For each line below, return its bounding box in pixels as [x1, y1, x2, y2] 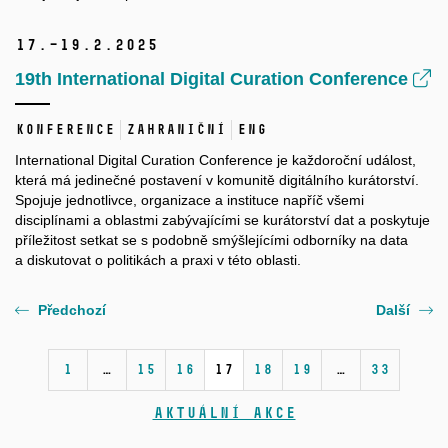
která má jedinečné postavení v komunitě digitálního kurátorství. [15, 172, 419, 189]
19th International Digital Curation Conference [15, 69, 413, 90]
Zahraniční [126, 121, 226, 139]
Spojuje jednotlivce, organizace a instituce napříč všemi [15, 192, 364, 209]
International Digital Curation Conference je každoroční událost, [15, 152, 416, 169]
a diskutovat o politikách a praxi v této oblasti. [15, 252, 301, 269]
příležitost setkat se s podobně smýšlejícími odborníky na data [15, 232, 408, 249]
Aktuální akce [152, 403, 296, 423]
